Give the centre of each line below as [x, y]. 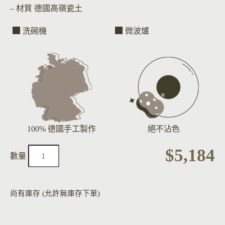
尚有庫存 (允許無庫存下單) [55, 193]
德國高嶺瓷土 [57, 8]
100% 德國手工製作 [61, 129]
